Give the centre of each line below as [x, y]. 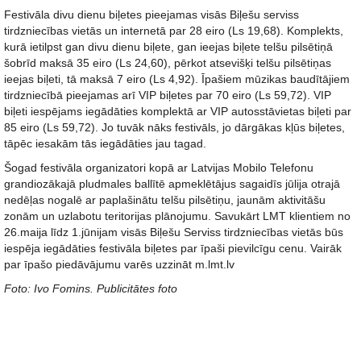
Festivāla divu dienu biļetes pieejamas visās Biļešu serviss [151, 15]
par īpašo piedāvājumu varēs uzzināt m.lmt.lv [119, 264]
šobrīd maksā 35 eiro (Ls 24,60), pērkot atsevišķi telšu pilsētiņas [168, 63]
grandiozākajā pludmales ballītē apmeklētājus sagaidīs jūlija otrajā [172, 184]
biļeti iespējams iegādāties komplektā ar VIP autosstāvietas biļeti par [178, 111]
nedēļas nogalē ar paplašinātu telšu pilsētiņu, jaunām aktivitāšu [165, 200]
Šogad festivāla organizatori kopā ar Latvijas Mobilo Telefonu [159, 168]
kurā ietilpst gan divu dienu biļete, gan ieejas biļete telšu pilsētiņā [168, 47]
